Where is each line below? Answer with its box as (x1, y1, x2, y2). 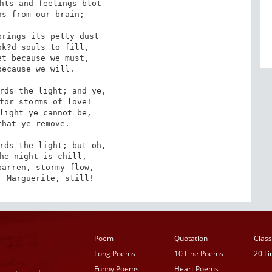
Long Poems (94, 248, 136, 259)
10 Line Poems (174, 248, 223, 259)
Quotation (174, 233, 208, 243)
